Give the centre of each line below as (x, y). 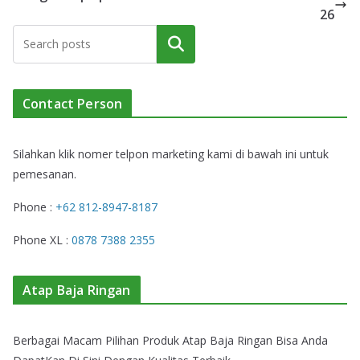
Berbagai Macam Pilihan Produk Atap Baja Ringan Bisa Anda (170, 341)
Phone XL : (42, 240)
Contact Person (73, 104)
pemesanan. (45, 174)
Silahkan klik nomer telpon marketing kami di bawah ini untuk (171, 154)
